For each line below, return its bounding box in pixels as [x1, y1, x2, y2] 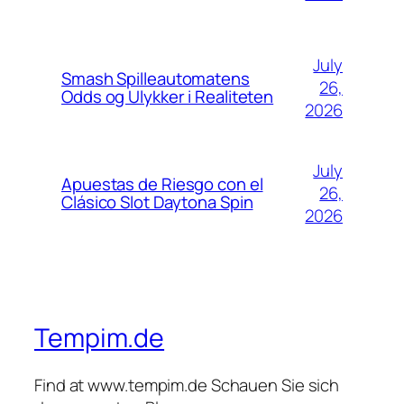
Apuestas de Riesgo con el [61, 172, 263, 197]
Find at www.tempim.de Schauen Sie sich [34, 372, 340, 397]
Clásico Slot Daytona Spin [61, 190, 253, 215]
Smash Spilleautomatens [61, 67, 250, 91]
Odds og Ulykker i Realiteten [61, 85, 274, 109]
